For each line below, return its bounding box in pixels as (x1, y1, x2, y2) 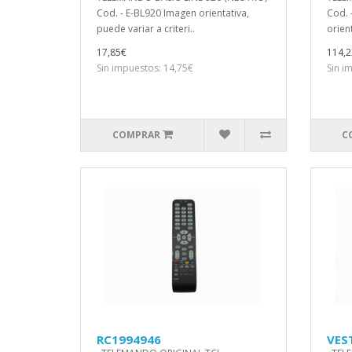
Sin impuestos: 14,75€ (97, 61, 193, 75)
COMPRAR (112, 128, 160, 141)
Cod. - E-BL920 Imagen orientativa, (97, 6, 249, 20)
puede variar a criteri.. (97, 22, 195, 35)
